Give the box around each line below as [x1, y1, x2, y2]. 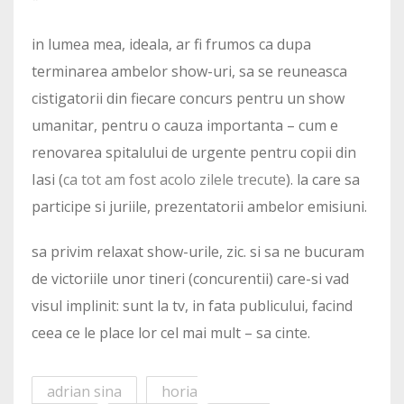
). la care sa [286, 170, 360, 190]
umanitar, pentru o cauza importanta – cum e [32, 115, 338, 136]
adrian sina [47, 381, 122, 402]
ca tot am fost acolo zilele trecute [63, 170, 286, 190]
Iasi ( [32, 170, 63, 190]
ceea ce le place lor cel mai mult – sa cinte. [32, 323, 310, 344]
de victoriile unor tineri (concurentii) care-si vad [32, 269, 349, 289]
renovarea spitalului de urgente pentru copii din [32, 142, 356, 163]
